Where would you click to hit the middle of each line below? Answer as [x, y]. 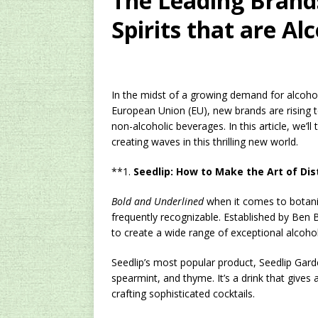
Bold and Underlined [158, 201]
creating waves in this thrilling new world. [205, 142]
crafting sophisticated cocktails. [183, 294]
